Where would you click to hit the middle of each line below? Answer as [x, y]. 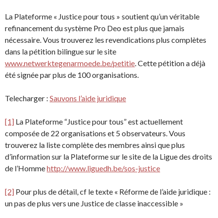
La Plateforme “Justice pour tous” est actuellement [99, 121]
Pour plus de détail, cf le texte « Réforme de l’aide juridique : [112, 191]
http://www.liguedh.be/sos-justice [103, 168]
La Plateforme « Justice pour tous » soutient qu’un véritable [102, 16]
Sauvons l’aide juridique [88, 98]
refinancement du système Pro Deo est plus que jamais [95, 28]
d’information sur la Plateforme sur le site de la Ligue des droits [109, 156]
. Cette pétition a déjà [170, 63]
